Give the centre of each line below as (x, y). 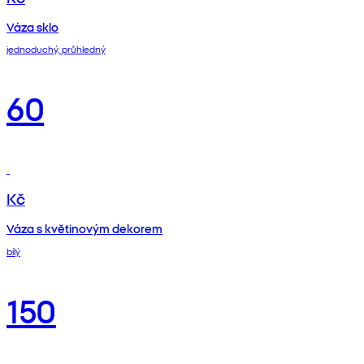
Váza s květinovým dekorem (84, 229)
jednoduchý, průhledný (56, 49)
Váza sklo (32, 26)
